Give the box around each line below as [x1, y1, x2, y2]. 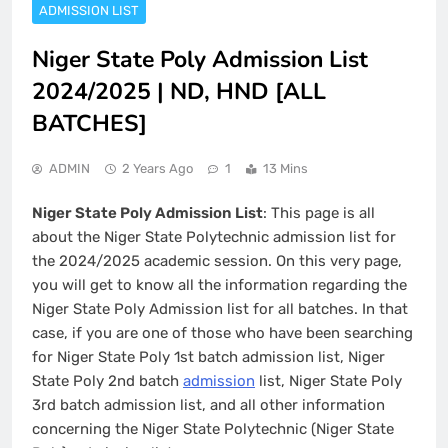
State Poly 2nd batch [32, 372, 183, 391]
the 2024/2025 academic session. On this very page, [32, 252, 402, 271]
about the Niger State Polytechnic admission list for [32, 228, 396, 247]
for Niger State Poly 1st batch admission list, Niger [32, 348, 385, 367]
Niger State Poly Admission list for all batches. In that [32, 300, 408, 319]
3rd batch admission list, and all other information [32, 396, 385, 415]
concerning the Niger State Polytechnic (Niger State [32, 420, 394, 439]
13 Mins [263, 160, 308, 176]
